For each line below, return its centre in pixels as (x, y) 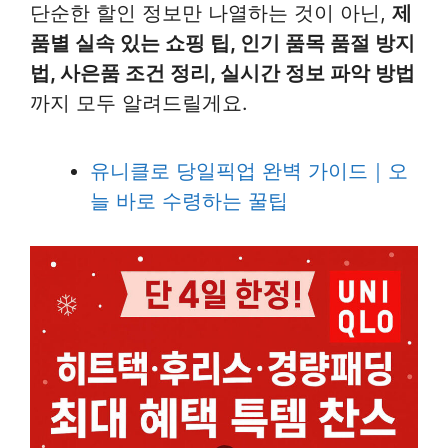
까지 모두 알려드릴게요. (139, 103)
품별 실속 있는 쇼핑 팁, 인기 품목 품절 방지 (222, 43)
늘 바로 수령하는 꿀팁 (189, 201)
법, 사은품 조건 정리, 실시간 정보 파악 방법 (222, 73)
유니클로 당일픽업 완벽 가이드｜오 (249, 171)
